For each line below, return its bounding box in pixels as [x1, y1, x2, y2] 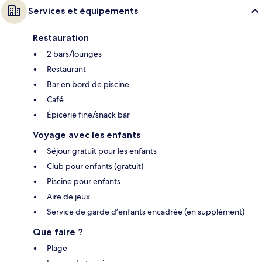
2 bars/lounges [47, 49, 102, 60]
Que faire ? [33, 226, 83, 238]
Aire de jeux [47, 191, 90, 202]
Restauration [33, 32, 89, 44]
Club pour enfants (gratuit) [47, 161, 143, 172]
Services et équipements [28, 5, 138, 17]
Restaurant [47, 64, 86, 75]
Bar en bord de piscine [47, 79, 129, 90]
